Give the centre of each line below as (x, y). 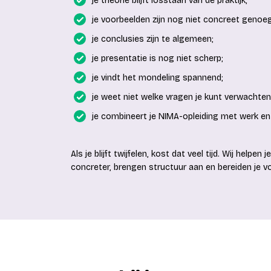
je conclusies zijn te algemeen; (153, 39)
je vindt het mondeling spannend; (158, 78)
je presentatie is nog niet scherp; (158, 58)
